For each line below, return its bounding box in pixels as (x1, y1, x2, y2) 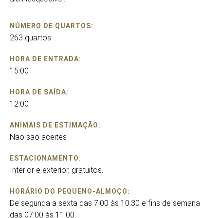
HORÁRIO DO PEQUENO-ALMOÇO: (10, 187, 130, 195)
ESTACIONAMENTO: (10, 154, 81, 162)
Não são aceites (10, 132, 67, 142)
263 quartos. (10, 33, 53, 42)
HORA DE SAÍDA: (10, 88, 69, 96)
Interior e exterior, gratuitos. (10, 165, 103, 175)
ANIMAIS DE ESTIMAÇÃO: (10, 121, 101, 129)
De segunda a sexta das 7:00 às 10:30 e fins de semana (10, 199, 200, 208)
